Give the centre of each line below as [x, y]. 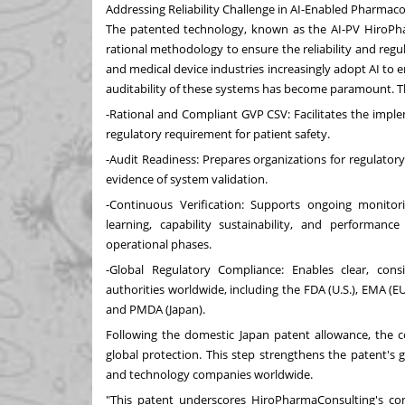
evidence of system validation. [187, 179]
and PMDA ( [137, 309]
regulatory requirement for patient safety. [218, 133]
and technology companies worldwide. [209, 374]
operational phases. [159, 244]
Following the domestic [173, 334]
